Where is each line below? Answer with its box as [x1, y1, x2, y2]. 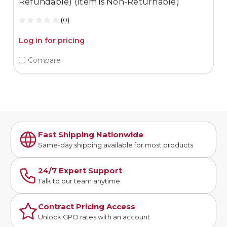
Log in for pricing [18, 36, 85, 46]
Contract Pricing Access [38, 202, 136, 212]
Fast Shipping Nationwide [38, 130, 144, 140]
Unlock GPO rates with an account [38, 213, 150, 221]
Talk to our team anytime [38, 177, 121, 185]
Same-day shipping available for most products [38, 141, 194, 149]
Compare [27, 55, 61, 65]
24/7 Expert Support [38, 166, 123, 176]
